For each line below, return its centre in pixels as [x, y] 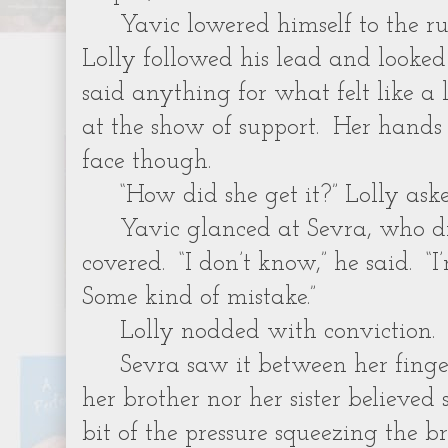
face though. [146, 161]
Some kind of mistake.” [199, 297]
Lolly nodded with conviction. [278, 331]
